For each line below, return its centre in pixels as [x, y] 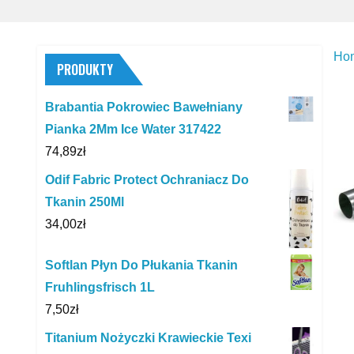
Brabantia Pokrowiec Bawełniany [144, 107]
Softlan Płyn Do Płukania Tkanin [141, 265]
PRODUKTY [85, 69]
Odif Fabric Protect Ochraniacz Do [147, 179]
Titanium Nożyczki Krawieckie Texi [148, 337]
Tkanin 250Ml [85, 201]
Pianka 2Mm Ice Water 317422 [133, 129]
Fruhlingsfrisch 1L [100, 287]
